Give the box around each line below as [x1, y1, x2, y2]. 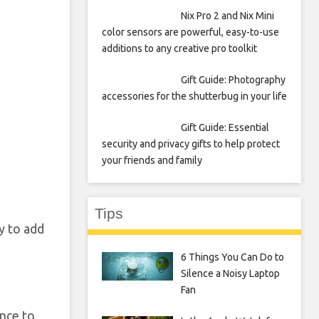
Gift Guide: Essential [180, 122, 269, 133]
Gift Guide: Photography [180, 74, 286, 85]
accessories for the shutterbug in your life [102, 90, 287, 102]
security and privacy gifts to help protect [102, 138, 280, 150]
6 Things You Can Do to [180, 251, 284, 263]
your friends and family [102, 155, 202, 166]
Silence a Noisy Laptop [180, 268, 280, 279]
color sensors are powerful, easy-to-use [102, 26, 279, 38]
